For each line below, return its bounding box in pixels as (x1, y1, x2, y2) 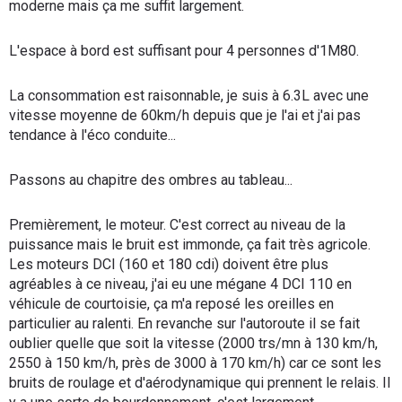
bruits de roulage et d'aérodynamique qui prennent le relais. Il (9, 374, 390, 391)
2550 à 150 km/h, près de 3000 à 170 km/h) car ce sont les (9, 354, 381, 371)
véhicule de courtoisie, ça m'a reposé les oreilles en (9, 295, 334, 312)
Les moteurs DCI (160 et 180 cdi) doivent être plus (9, 256, 328, 273)
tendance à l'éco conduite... (9, 127, 176, 144)
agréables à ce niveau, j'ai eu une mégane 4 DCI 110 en (9, 275, 352, 293)
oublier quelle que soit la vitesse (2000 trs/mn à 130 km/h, (9, 335, 378, 352)
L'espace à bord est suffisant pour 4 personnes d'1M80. (9, 42, 359, 59)
